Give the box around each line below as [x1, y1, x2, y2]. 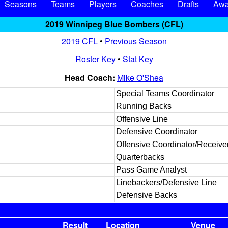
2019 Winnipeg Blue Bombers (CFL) [45, 18, 183, 30]
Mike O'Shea [117, 72, 163, 83]
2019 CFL [61, 35, 98, 47]
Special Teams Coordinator [116, 89, 214, 98]
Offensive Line [116, 115, 168, 123]
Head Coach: [65, 72, 117, 83]
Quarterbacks [116, 153, 164, 161]
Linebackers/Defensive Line [116, 178, 217, 187]
